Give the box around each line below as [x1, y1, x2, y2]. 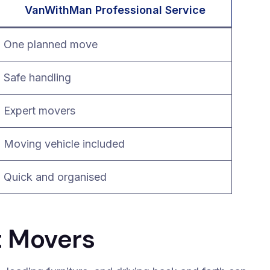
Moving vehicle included [4, 137, 125, 150]
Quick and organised [4, 171, 107, 183]
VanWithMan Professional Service [24, 4, 206, 16]
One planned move [4, 38, 98, 51]
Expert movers [4, 104, 76, 117]
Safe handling [4, 71, 72, 84]
